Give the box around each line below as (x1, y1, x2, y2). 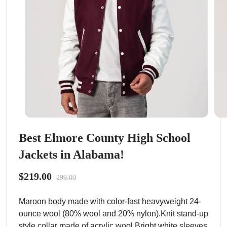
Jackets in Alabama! (19, 148, 124, 162)
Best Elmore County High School (19, 131, 191, 145)
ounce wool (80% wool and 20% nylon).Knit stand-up (19, 209, 208, 218)
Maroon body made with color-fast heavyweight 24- (19, 197, 201, 206)
